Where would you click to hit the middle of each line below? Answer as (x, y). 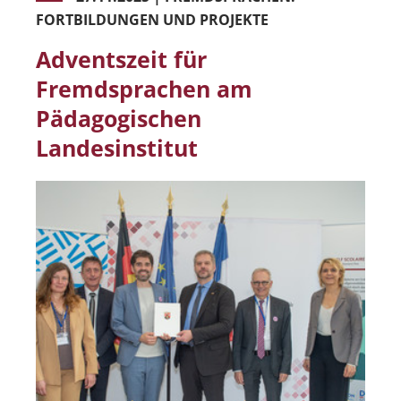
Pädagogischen (119, 118)
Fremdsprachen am (144, 88)
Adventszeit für (121, 59)
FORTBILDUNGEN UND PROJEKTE (152, 19)
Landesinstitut (117, 147)
